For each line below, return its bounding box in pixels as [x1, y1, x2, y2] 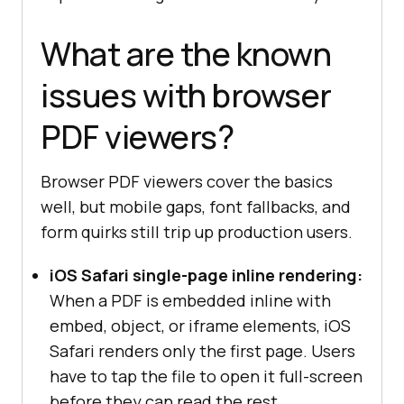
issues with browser [41, 72, 332, 117]
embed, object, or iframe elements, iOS [50, 314, 351, 336]
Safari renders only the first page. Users [50, 339, 355, 362]
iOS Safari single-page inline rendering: [50, 263, 363, 286]
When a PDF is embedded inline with [50, 289, 331, 311]
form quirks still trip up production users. [41, 220, 353, 243]
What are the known [41, 31, 331, 76]
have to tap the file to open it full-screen [50, 364, 363, 387]
